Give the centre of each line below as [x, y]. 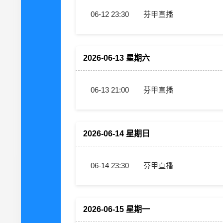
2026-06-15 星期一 [116, 209]
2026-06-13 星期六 [116, 58]
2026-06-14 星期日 [116, 134]
